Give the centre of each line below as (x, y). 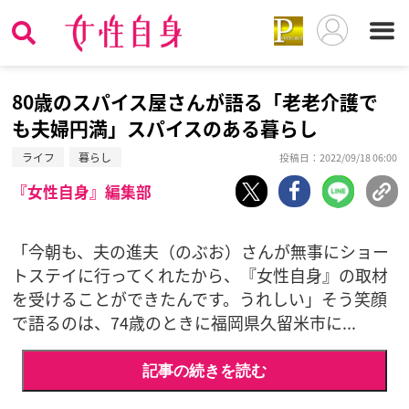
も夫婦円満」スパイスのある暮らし (165, 128)
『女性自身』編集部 (82, 192)
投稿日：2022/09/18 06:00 (338, 157)
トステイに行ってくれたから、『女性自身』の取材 (200, 275)
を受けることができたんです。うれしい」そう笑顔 (200, 299)
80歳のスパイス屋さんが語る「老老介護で (195, 102)
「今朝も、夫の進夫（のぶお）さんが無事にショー (201, 252)
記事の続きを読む (204, 370)
